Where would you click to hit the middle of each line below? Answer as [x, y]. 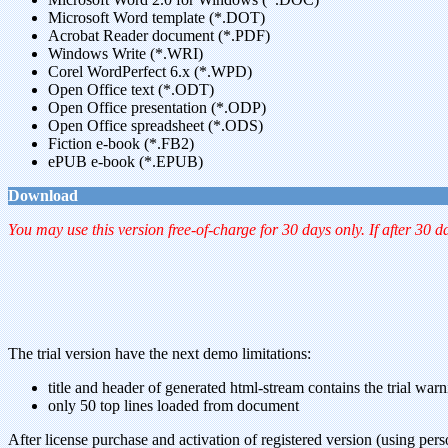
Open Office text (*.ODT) [131, 89]
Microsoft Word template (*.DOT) [156, 17]
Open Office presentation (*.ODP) [157, 107]
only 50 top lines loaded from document [173, 405]
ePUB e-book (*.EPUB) [125, 161]
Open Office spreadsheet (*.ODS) [155, 125]
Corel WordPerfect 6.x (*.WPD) [150, 71]
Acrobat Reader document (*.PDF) [159, 35]
